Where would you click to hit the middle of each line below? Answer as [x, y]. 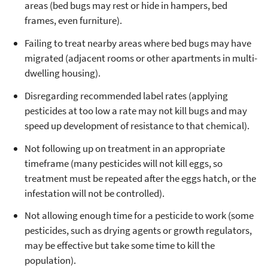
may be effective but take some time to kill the [120, 246]
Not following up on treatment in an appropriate [125, 148]
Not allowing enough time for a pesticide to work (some [139, 216]
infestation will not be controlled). [95, 193]
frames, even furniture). [73, 21]
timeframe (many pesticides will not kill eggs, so [124, 163]
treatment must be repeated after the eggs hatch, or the [140, 178]
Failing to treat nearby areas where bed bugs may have [138, 43]
